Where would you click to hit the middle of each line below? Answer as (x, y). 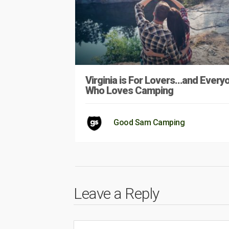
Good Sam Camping (149, 122)
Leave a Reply (117, 193)
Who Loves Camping (129, 90)
